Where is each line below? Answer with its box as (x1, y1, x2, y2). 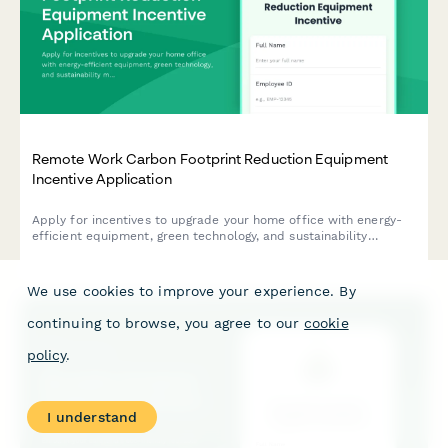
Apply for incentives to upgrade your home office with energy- (32, 213, 402, 228)
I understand (47, 409, 137, 425)
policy (27, 347, 67, 363)
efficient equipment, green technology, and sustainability (32, 229, 368, 244)
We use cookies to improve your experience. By (27, 283, 356, 299)
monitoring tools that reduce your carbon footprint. (32, 245, 337, 260)
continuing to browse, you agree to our (27, 315, 300, 331)
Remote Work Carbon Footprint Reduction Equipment (32, 150, 388, 168)
